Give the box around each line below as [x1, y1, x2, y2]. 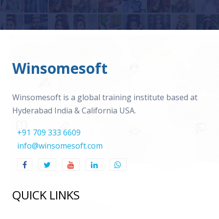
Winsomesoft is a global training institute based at [12, 92, 197, 103]
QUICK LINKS [12, 187, 80, 203]
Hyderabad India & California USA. [12, 105, 136, 116]
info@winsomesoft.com [17, 140, 103, 152]
